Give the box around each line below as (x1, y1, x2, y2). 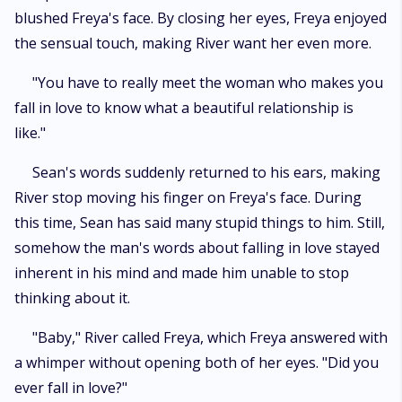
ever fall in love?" (14, 378, 127, 398)
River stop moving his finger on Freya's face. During (14, 188, 362, 207)
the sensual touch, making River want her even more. (14, 33, 371, 53)
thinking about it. (14, 288, 130, 308)
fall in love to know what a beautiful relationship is (14, 98, 354, 118)
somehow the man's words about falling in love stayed (14, 238, 380, 258)
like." (14, 123, 46, 143)
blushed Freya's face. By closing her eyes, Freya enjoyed (14, 8, 387, 28)
